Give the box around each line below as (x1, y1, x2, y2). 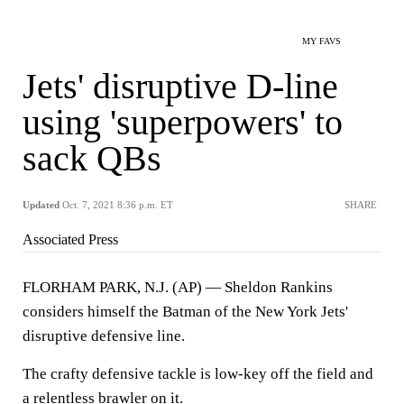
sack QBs (23, 138, 161, 179)
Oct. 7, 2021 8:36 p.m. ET (62, 199, 173, 210)
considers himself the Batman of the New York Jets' (23, 303, 348, 320)
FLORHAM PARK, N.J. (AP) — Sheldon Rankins (23, 279, 333, 296)
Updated (23, 199, 60, 210)
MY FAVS (302, 36, 341, 46)
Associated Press (23, 232, 118, 247)
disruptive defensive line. (23, 327, 185, 344)
